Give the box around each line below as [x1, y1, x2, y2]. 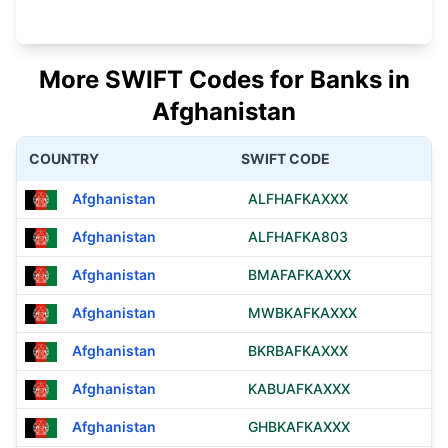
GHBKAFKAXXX [248, 418, 350, 435]
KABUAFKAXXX [248, 380, 350, 397]
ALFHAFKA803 [248, 228, 348, 245]
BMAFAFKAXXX [248, 266, 351, 283]
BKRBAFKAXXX [248, 342, 348, 359]
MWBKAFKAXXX [248, 304, 357, 321]
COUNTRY [29, 150, 99, 167]
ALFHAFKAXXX [248, 190, 348, 207]
